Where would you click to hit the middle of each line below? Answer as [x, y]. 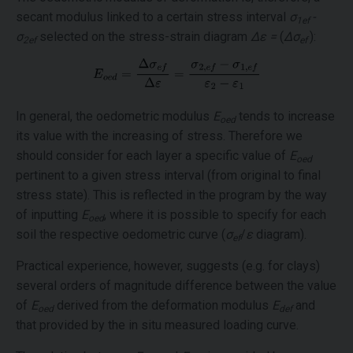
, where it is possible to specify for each [215, 214]
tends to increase [285, 116]
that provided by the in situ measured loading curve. [157, 325]
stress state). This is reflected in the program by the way [171, 195]
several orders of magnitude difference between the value [176, 285]
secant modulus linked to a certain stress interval [152, 17]
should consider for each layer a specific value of [152, 155]
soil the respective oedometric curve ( [121, 234]
